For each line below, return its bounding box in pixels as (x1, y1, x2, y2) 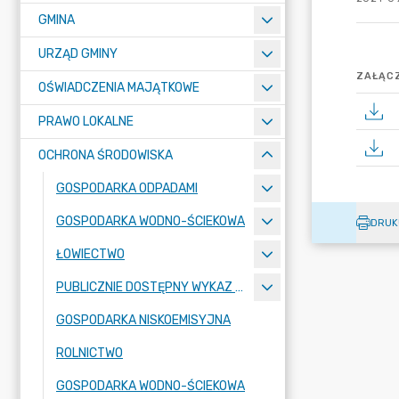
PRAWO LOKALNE (38, 114, 134, 129)
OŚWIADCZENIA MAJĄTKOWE (38, 80, 199, 95)
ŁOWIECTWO (56, 247, 125, 262)
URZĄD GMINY (38, 46, 118, 61)
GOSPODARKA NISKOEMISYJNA (56, 313, 231, 328)
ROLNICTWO (56, 346, 123, 361)
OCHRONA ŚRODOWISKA (38, 148, 173, 163)
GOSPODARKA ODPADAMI (56, 181, 198, 196)
